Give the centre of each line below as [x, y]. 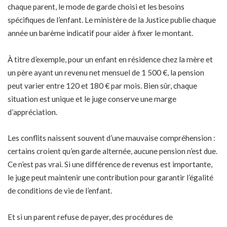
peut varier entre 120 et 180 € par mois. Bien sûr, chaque [102, 85]
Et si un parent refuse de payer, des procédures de [90, 217]
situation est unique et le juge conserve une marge [92, 99]
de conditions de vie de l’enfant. [60, 191]
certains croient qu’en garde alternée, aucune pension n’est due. [112, 151]
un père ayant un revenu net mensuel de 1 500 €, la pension [106, 72]
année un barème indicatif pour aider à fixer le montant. [100, 33]
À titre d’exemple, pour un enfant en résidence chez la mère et [110, 59]
